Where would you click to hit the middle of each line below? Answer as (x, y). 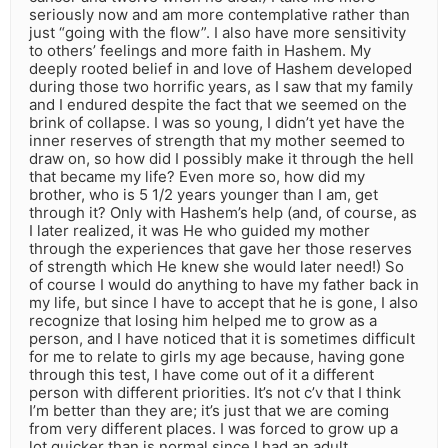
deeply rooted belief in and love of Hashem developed (220, 69)
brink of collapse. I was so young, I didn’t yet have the (217, 123)
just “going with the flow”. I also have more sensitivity (217, 33)
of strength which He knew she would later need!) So (216, 267)
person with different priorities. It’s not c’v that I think (215, 393)
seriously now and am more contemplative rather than (219, 15)
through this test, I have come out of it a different (201, 375)
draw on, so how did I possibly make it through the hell (221, 159)
